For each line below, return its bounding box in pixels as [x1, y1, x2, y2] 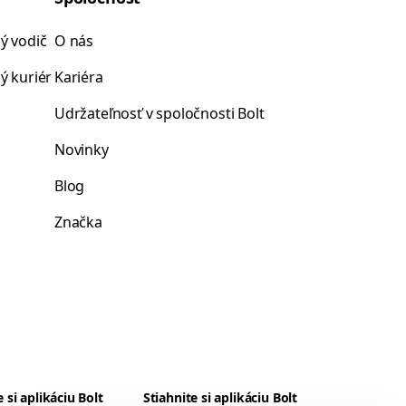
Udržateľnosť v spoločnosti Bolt [54, 103, 265, 123]
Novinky [54, 140, 109, 159]
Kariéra [54, 67, 103, 87]
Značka [54, 212, 102, 232]
